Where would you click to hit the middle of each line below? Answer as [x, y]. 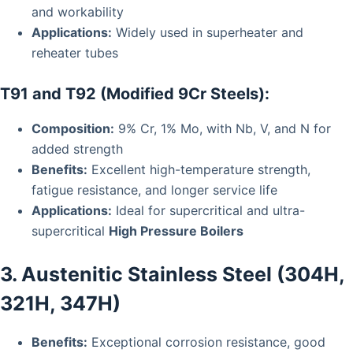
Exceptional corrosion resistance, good [206, 342]
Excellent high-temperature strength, [199, 169]
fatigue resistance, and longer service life [154, 190]
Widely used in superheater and [208, 32]
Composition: [73, 128]
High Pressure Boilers [176, 230]
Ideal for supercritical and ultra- [208, 210]
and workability [78, 11]
